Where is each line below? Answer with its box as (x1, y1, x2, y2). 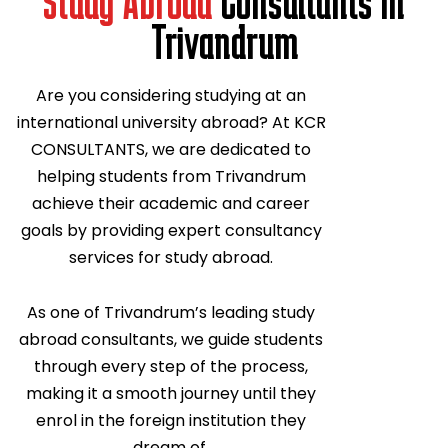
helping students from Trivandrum (36, 164, 306, 188)
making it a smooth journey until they (26, 381, 317, 405)
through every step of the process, (34, 354, 309, 378)
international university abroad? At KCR (16, 110, 326, 134)
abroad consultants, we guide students (19, 327, 324, 351)
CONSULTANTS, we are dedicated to (31, 137, 312, 161)
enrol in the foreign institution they (36, 408, 307, 432)
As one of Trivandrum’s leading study (27, 300, 316, 324)
